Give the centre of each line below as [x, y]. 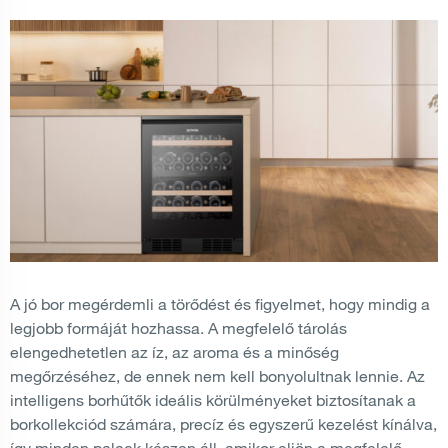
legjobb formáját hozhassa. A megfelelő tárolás [178, 327]
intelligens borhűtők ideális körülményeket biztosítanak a [213, 399]
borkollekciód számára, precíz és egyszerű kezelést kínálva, [223, 423]
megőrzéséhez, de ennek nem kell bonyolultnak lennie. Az [217, 375]
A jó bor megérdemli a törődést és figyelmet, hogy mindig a [220, 303]
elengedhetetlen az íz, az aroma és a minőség [174, 351]
